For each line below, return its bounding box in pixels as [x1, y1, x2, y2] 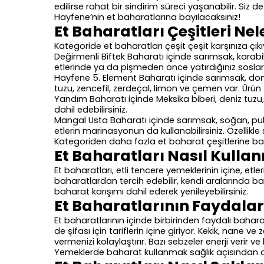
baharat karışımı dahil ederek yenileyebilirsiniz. [54, 186, 248, 198]
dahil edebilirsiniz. [54, 104, 127, 116]
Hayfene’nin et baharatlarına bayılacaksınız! [54, 11, 240, 24]
